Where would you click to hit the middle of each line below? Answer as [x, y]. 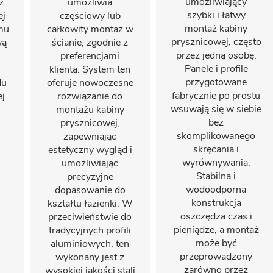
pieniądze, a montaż [216, 230]
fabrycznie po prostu [216, 96]
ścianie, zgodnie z [90, 43]
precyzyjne [90, 177]
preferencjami [90, 56]
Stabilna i [216, 176]
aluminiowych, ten [90, 244]
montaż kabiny [216, 29]
